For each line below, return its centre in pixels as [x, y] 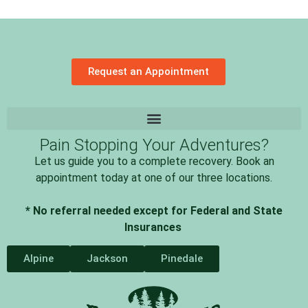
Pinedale [182, 258]
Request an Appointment [148, 71]
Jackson [107, 258]
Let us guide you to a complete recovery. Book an [154, 161]
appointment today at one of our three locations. [154, 177]
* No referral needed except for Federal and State [154, 210]
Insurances [154, 227]
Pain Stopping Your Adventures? [154, 145]
